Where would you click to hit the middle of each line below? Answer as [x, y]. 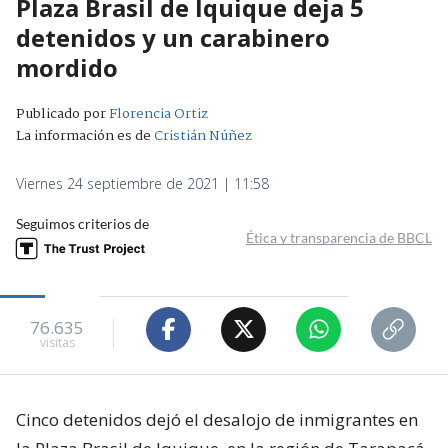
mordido [67, 67]
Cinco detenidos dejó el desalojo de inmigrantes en [217, 419]
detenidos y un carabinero [173, 37]
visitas [57, 343]
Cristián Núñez [203, 135]
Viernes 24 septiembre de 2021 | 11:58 [142, 183]
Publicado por [62, 113]
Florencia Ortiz [158, 113]
